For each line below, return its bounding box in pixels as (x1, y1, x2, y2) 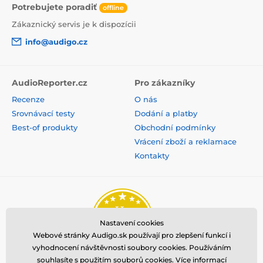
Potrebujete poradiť (12, 1, 99, 12)
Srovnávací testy (12, 108, 75, 118)
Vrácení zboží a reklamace (134, 136, 237, 146)
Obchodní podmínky (134, 122, 215, 132)
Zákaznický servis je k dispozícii (12, 19, 136, 29)
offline (103, 3, 124, 12)
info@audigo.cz (25, 37, 87, 47)
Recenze (12, 94, 45, 104)
